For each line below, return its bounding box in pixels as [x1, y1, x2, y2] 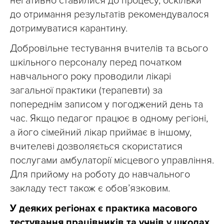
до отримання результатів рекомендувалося [10, 8, 209, 21]
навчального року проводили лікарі [10, 70, 171, 83]
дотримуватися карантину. [10, 22, 127, 35]
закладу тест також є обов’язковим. [10, 182, 170, 195]
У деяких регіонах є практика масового [10, 202, 197, 215]
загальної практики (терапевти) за [10, 84, 162, 97]
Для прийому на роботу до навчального [10, 168, 190, 181]
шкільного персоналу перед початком [10, 56, 181, 69]
